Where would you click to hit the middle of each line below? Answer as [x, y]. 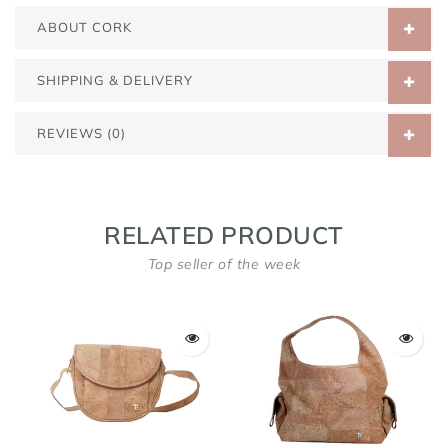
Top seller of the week [224, 263]
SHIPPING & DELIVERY [115, 79]
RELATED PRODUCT [224, 234]
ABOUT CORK [84, 26]
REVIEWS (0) [81, 132]
